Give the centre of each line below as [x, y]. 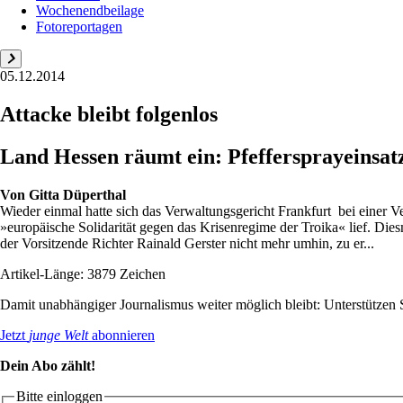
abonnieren [121, 335]
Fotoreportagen [79, 26]
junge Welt [58, 335]
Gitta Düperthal [77, 194]
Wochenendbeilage [90, 10]
